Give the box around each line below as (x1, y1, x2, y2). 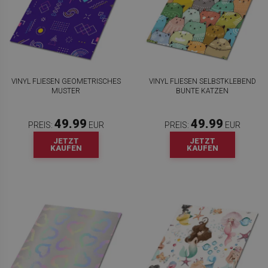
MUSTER (51, 87, 80, 95)
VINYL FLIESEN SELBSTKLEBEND (148, 77, 256, 86)
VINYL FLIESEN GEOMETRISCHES (11, 77, 121, 86)
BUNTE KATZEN (176, 87, 229, 95)
